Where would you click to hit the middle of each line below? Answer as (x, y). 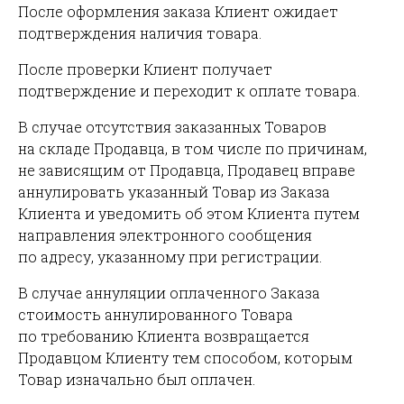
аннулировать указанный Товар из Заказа (174, 192)
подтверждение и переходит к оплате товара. (189, 91)
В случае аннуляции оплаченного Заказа (169, 293)
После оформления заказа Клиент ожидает (178, 11)
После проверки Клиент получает (145, 69)
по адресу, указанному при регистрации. (170, 257)
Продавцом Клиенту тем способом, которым (185, 358)
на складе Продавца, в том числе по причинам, (193, 148)
